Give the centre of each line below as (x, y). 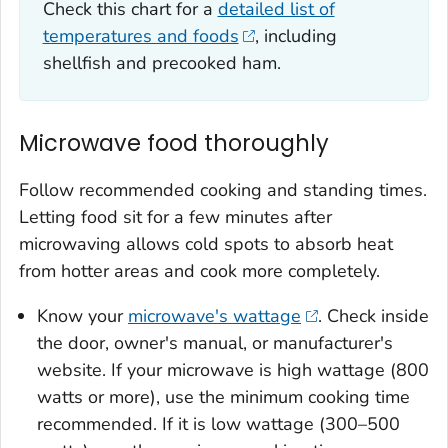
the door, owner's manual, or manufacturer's (215, 342)
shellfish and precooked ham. (161, 63)
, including (296, 36)
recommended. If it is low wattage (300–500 (218, 423)
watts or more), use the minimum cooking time (223, 396)
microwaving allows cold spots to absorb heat (206, 243)
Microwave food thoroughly (174, 142)
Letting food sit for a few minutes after (175, 216)
